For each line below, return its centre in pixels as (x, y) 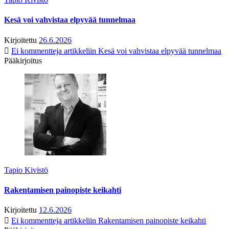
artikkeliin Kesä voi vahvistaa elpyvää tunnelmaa (142, 51)
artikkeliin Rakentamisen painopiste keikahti (134, 221)
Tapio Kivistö (26, 170)
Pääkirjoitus (23, 60)
